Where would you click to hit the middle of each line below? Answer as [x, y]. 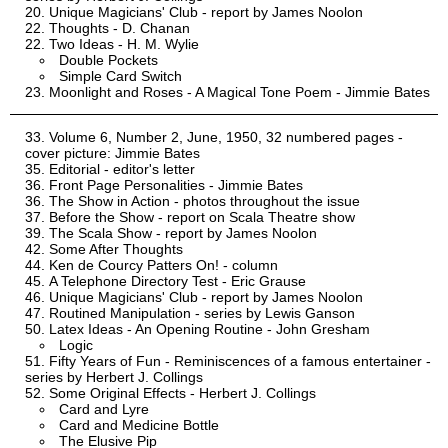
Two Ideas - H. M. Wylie [124, 44]
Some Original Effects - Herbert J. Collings [182, 393]
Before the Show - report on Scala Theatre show [202, 217]
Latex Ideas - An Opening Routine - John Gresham [209, 329]
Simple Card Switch [120, 76]
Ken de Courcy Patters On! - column [163, 265]
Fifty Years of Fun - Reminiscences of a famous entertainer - [240, 361]
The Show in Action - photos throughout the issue [204, 201]
